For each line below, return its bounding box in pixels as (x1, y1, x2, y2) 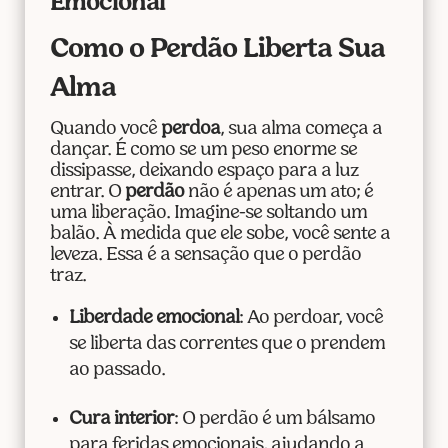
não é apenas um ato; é (183, 183, 373, 203)
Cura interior (68, 410, 174, 430)
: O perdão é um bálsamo (173, 410, 375, 430)
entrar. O (49, 183, 125, 203)
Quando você (49, 120, 161, 140)
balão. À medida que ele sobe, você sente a (49, 225, 390, 245)
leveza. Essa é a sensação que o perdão (49, 246, 361, 266)
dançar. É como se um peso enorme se (49, 141, 357, 161)
